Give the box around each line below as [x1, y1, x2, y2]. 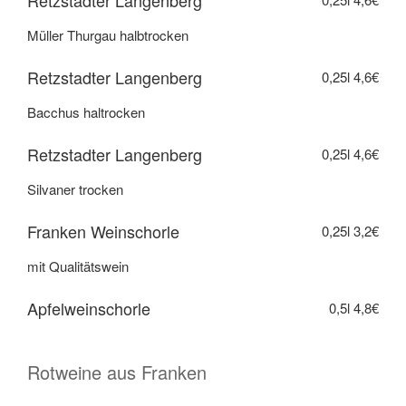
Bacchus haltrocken [27, 101, 145, 121]
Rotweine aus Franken [27, 358, 207, 385]
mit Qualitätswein [27, 256, 129, 275]
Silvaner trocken [27, 179, 123, 198]
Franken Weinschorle [27, 219, 179, 244]
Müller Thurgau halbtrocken [27, 24, 188, 44]
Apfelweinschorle [27, 296, 150, 321]
